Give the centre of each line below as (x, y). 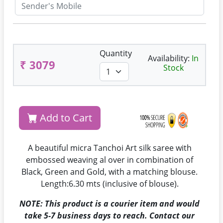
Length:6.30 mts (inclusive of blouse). (110, 184)
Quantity (116, 53)
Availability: (170, 58)
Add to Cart (65, 118)
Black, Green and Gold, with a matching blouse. (110, 172)
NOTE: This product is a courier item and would (110, 204)
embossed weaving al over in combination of (110, 160)
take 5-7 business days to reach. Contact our (110, 216)
